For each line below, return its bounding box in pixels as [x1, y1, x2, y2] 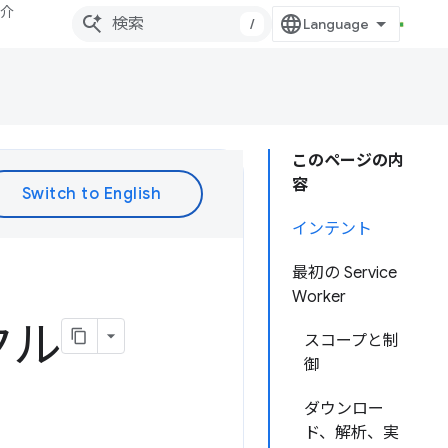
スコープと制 [304, 331, 399, 351]
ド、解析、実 [304, 423, 399, 443]
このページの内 [292, 151, 404, 171]
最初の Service [292, 263, 397, 283]
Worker [292, 287, 346, 307]
